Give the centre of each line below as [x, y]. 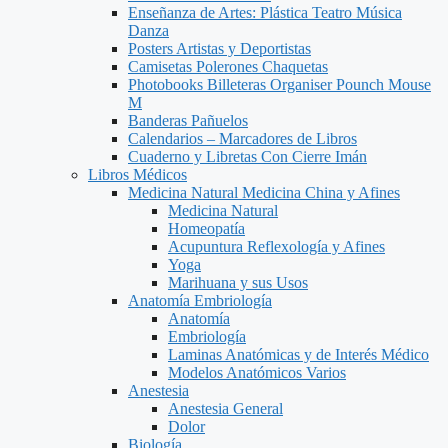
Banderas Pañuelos [188, 120]
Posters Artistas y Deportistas [219, 48]
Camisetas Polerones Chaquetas [228, 66]
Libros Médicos [137, 174]
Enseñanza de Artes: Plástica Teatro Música [265, 12]
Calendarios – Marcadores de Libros [242, 138]
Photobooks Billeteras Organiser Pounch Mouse [279, 84]
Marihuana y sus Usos [238, 282]
